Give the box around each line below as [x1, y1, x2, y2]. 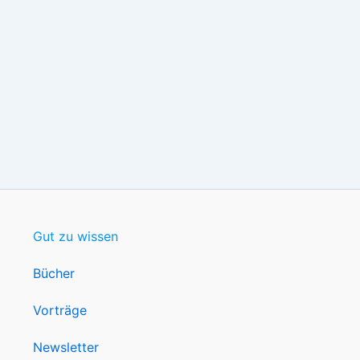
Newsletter [32, 339, 99, 355]
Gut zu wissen [32, 228, 118, 244]
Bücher [32, 265, 75, 281]
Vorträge [32, 302, 87, 318]
